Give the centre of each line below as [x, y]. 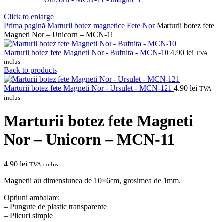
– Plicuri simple [28, 215]
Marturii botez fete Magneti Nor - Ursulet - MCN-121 [89, 88]
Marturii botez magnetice [87, 26]
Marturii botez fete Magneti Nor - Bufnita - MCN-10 [87, 52]
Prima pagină [26, 26]
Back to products [30, 70]
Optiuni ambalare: [32, 197]
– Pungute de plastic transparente [55, 206]
